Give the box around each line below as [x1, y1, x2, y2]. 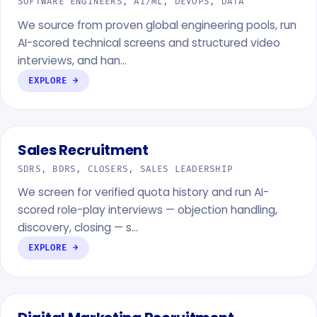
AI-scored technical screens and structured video [18, 35, 280, 50]
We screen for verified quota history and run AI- [18, 185, 269, 200]
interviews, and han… [18, 52, 127, 68]
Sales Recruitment [18, 140, 149, 161]
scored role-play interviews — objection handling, [18, 202, 277, 218]
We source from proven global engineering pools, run [18, 17, 296, 33]
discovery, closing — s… [18, 220, 138, 236]
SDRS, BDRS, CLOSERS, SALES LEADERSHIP [18, 163, 233, 175]
